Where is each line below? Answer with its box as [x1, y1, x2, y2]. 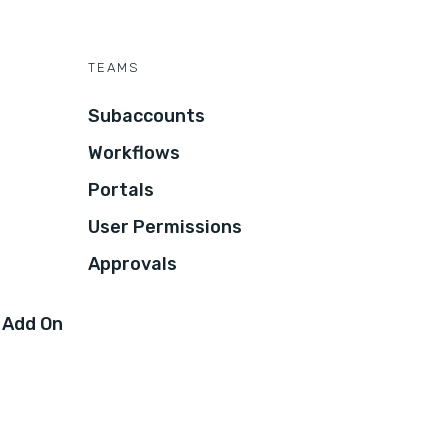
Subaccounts [88, 104, 205, 127]
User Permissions [88, 215, 242, 238]
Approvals [88, 252, 177, 275]
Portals [88, 178, 154, 201]
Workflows [88, 141, 180, 164]
